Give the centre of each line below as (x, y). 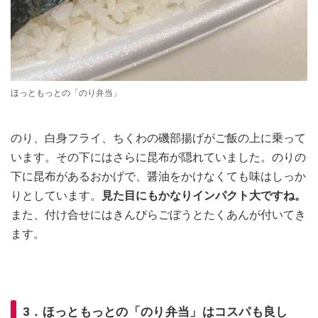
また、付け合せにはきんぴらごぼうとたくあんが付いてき (158, 214)
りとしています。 (56, 195)
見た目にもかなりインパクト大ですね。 (204, 195)
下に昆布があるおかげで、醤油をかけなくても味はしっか (158, 176)
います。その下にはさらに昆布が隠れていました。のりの (158, 157)
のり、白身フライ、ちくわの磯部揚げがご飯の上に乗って (158, 138)
